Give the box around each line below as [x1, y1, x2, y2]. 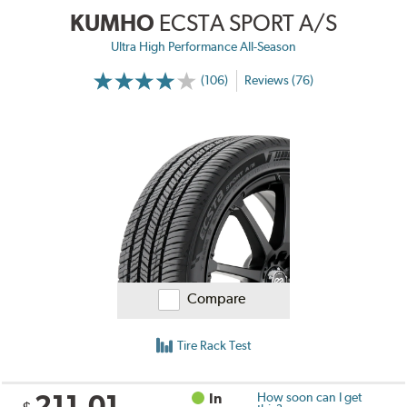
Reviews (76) [243, 73, 313, 88]
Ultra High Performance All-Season [111, 38, 296, 54]
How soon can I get [257, 389, 362, 404]
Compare [187, 289, 245, 307]
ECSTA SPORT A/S [159, 8, 337, 36]
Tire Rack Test [177, 337, 251, 352]
